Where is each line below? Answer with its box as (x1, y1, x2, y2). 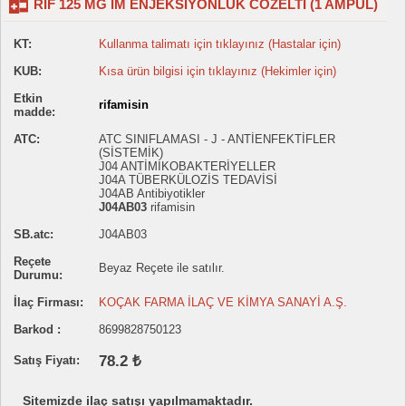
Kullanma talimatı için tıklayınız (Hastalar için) (99, 37, 341, 52)
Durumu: (14, 268, 63, 283)
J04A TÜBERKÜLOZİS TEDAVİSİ (99, 173, 277, 188)
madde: (14, 105, 55, 120)
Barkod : (14, 323, 61, 337)
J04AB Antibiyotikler (99, 187, 205, 201)
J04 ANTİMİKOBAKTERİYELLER (99, 159, 275, 174)
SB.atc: (14, 227, 53, 242)
